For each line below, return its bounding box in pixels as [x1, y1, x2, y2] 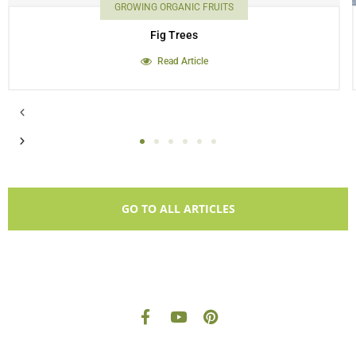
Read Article [157, 55, 208, 67]
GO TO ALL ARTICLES [121, 200, 235, 216]
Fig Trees [150, 28, 198, 41]
